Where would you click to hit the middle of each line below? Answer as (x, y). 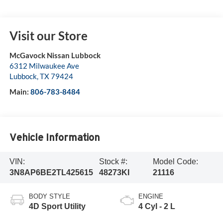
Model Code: (175, 162)
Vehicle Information (55, 137)
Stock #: (113, 162)
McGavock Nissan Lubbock (55, 56)
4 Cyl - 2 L (157, 207)
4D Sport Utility (57, 207)
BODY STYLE (49, 197)
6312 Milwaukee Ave (44, 66)
